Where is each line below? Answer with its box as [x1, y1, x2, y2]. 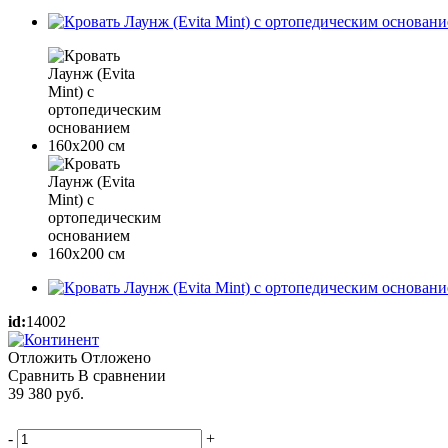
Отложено [81, 348, 151, 366]
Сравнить [8, 366, 74, 384]
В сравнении [78, 366, 166, 384]
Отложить [8, 348, 77, 366]
